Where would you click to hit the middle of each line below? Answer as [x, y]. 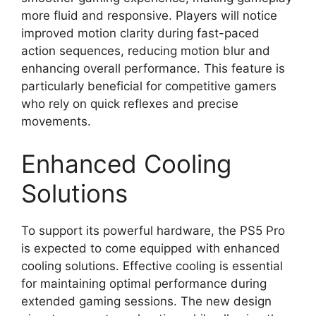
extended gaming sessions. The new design [146, 301]
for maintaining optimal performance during [144, 283]
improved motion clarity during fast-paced [140, 33]
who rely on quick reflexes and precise [130, 104]
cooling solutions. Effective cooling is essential [152, 266]
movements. [56, 121]
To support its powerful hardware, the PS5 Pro [153, 230]
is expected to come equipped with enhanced [151, 248]
